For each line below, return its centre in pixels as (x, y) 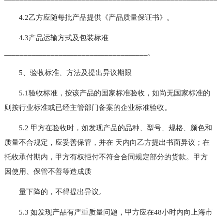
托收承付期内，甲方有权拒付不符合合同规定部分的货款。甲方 (106, 157)
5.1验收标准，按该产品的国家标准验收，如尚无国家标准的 (107, 93)
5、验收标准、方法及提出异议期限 (68, 72)
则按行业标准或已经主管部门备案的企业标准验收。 (88, 107)
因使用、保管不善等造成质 (48, 171)
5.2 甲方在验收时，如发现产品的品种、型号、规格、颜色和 (108, 128)
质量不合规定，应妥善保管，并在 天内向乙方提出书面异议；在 (107, 142)
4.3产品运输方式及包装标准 (56, 38)
